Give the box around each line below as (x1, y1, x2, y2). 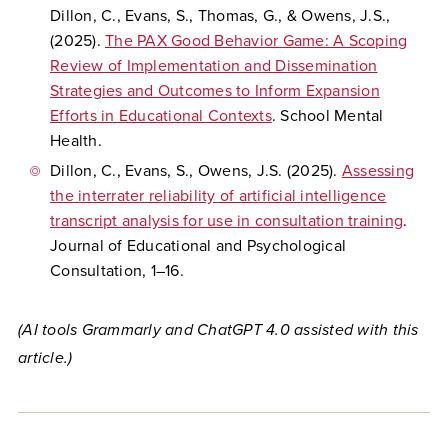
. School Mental (271, 106, 384, 126)
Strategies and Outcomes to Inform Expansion (50, 81, 380, 101)
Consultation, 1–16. (50, 261, 184, 281)
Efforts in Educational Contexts (50, 106, 272, 126)
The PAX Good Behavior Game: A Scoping (105, 31, 408, 51)
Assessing (341, 161, 414, 181)
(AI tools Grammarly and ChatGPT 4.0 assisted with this (18, 320, 419, 340)
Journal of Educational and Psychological (50, 236, 346, 256)
